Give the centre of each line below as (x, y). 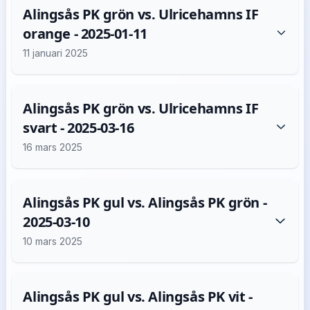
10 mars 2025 (53, 241)
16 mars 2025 (53, 147)
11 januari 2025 (56, 53)
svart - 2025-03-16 (79, 128)
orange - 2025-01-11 (85, 34)
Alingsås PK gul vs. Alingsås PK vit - (138, 297)
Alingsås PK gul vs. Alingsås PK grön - (145, 202)
